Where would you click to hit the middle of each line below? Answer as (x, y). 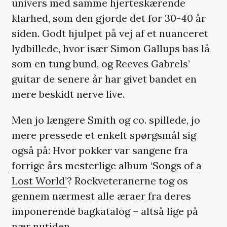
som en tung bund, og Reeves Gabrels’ (101, 63)
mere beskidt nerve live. (68, 94)
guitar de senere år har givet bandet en (104, 79)
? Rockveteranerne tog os (127, 180)
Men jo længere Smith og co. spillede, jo (106, 120)
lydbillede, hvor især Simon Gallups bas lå (110, 48)
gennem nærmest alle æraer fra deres (101, 196)
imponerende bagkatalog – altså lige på (105, 211)
